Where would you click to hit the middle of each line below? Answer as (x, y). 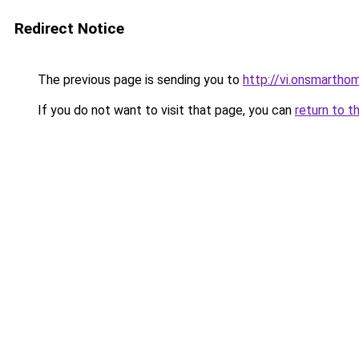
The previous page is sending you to (139, 80)
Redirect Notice (69, 28)
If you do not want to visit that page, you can (165, 110)
